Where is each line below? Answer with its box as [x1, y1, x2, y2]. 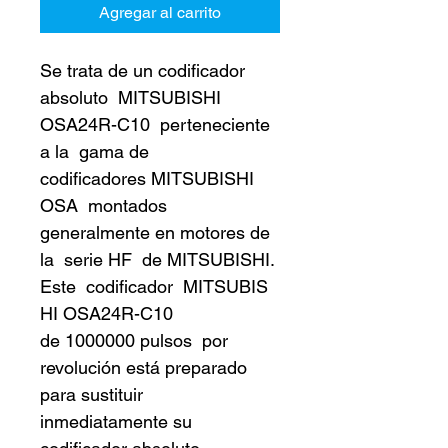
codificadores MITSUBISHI [40, 167, 259, 189]
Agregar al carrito [99, 2, 221, 22]
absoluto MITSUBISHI [40, 86, 226, 108]
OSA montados [40, 194, 172, 216]
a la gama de [40, 140, 154, 162]
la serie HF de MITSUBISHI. [40, 248, 279, 270]
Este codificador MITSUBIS [40, 275, 268, 297]
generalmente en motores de [40, 221, 275, 243]
